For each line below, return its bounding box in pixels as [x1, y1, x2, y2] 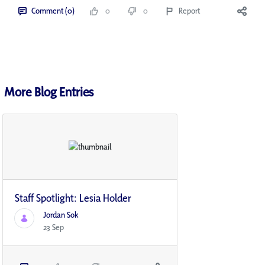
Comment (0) [31, 5, 75, 17]
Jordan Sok [43, 209, 79, 221]
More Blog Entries [4, 83, 93, 101]
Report [179, 5, 200, 17]
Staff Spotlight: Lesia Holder [15, 191, 131, 205]
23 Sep [43, 222, 64, 233]
